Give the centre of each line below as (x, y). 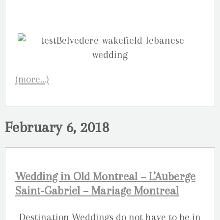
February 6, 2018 (57, 127)
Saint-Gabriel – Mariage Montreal (97, 191)
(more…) (32, 79)
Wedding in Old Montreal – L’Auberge (105, 177)
